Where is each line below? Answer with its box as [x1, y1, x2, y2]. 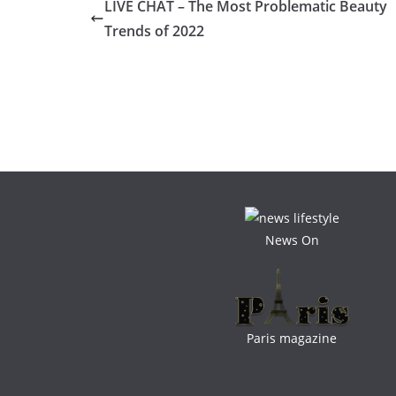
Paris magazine [247, 330, 337, 346]
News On [264, 231, 319, 248]
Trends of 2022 [104, 21, 204, 42]
